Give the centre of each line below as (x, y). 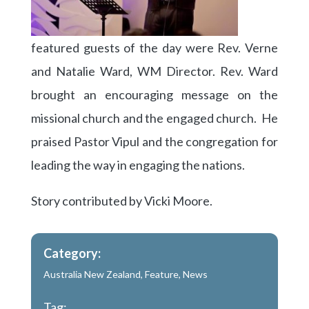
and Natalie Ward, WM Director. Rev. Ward (154, 71)
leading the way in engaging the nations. (138, 165)
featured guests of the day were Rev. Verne (154, 48)
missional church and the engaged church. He (154, 118)
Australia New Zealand (92, 275)
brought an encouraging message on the (154, 95)
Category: (72, 253)
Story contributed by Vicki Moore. (121, 201)
